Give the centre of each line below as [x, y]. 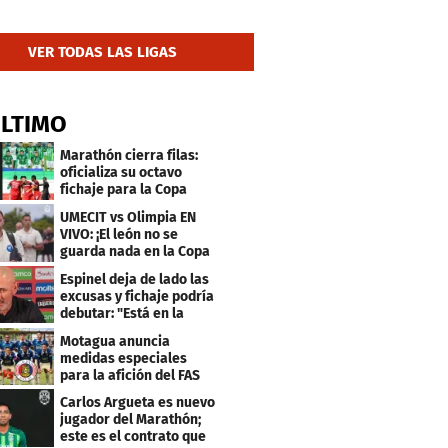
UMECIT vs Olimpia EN [128, 217]
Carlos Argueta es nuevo [138, 403]
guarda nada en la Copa [135, 251]
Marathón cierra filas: [129, 156]
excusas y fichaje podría [137, 296]
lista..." [81, 330]
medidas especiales [124, 358]
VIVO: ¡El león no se [119, 234]
